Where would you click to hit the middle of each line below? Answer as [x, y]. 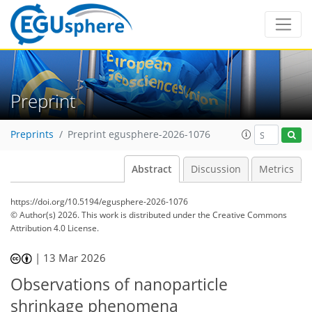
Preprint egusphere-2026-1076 [139, 135]
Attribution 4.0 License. [55, 228]
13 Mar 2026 [75, 258]
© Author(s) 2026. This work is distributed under [104, 215]
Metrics [276, 169]
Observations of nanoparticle [119, 284]
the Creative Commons [242, 215]
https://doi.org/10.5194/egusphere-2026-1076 [99, 202]
